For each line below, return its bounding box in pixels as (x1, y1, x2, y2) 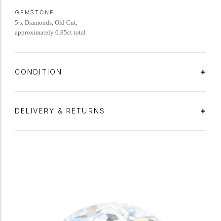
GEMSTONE (15, 9, 54, 16)
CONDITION (15, 68, 65, 76)
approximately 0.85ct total (15, 29, 86, 36)
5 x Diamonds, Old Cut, (15, 19, 77, 26)
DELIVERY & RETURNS (15, 107, 108, 115)
